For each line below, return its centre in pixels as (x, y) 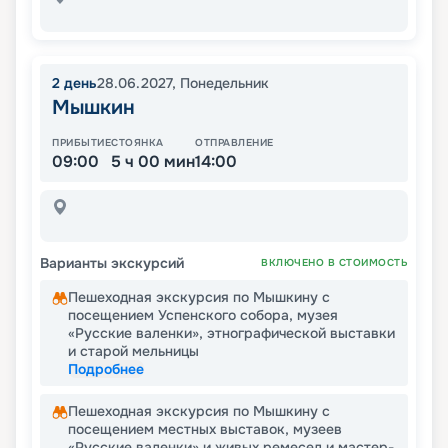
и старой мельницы (133, 351)
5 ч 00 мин (153, 161)
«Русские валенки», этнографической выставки (231, 333)
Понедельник (224, 82)
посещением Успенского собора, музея (203, 315)
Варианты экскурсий (112, 263)
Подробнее (106, 369)
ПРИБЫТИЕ (81, 142)
